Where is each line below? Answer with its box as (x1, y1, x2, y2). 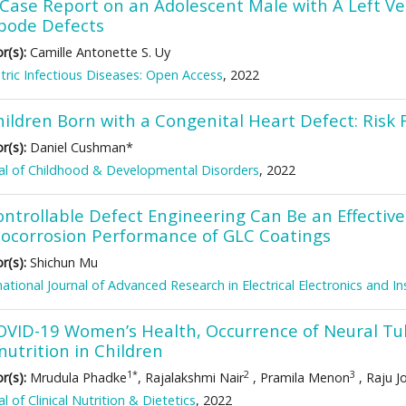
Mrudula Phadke (26, 369, 127, 386)
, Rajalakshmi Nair (138, 369, 244, 386)
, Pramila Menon (249, 369, 350, 386)
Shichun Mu (26, 254, 98, 271)
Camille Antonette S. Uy (26, 43, 170, 61)
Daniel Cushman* (26, 139, 133, 156)
